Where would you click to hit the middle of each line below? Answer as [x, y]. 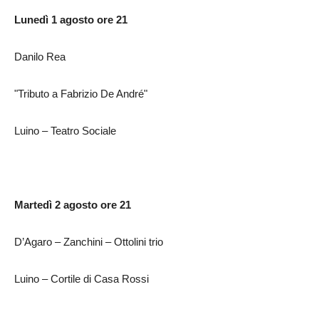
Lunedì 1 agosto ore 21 [71, 20]
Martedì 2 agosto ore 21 [73, 205]
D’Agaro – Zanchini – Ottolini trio [89, 242]
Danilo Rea [40, 57]
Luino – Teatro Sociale [65, 131]
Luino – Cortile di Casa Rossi [82, 279]
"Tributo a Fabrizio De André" [81, 94]
